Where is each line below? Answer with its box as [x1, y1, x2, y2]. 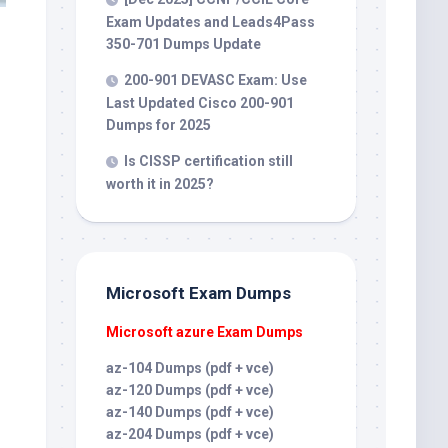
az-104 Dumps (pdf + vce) [106, 360, 274, 376]
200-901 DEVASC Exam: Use [124, 72, 307, 88]
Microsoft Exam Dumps [106, 283, 291, 303]
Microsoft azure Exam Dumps [106, 324, 303, 340]
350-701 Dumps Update [106, 36, 261, 52]
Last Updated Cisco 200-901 [106, 95, 294, 111]
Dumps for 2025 [106, 117, 211, 133]
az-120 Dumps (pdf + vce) [106, 382, 274, 398]
